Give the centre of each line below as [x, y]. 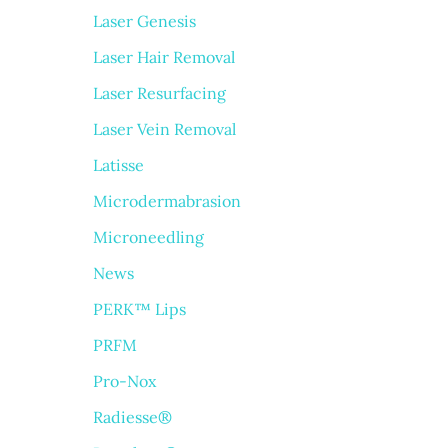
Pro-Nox [124, 380]
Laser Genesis [144, 20]
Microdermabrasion [166, 200]
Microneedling [148, 236]
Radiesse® [132, 416]
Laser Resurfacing [159, 92]
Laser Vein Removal [164, 128]
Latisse [118, 164]
